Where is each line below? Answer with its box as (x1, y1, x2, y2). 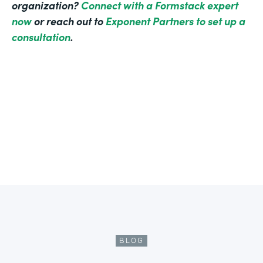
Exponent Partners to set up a (106, 14, 245, 29)
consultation (12, 29, 70, 45)
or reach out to (32, 14, 106, 29)
